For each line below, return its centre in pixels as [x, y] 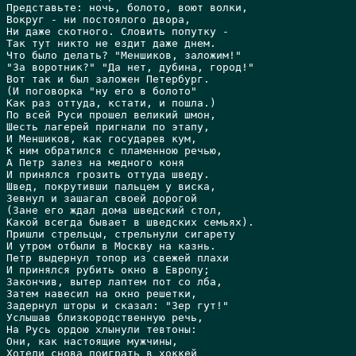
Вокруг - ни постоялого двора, [99, 19]
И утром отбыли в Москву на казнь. [111, 246]
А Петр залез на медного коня [95, 163]
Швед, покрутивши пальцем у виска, [111, 186]
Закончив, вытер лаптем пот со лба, [114, 282]
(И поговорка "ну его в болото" [102, 91]
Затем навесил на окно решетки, [102, 294]
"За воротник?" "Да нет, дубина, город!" [130, 67]
